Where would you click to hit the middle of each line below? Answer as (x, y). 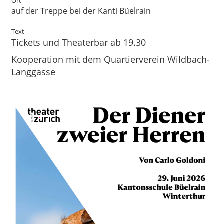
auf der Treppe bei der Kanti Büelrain (81, 11)
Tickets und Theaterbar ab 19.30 (79, 42)
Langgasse (33, 72)
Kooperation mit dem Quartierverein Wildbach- (111, 59)
